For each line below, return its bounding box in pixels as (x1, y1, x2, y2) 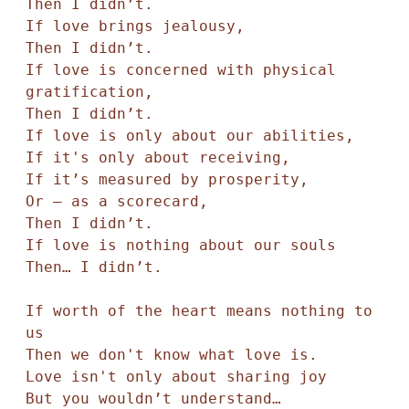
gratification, (25, 83, 163, 100)
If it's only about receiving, (25, 149, 290, 166)
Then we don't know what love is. (25, 346, 327, 363)
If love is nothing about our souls (25, 236, 345, 254)
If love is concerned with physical (25, 61, 336, 79)
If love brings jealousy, (25, 17, 245, 35)
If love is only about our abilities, (25, 127, 354, 144)
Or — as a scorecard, (25, 193, 217, 210)
